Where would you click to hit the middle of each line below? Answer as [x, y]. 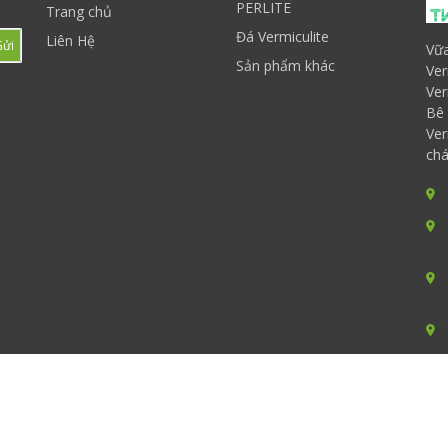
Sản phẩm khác [285, 65]
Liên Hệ [70, 40]
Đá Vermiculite [282, 36]
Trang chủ [79, 11]
